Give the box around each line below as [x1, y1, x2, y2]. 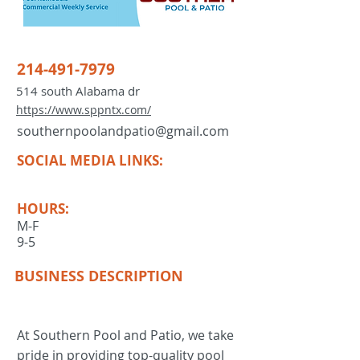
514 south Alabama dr [16, 83, 140, 99]
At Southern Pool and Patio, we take [17, 326, 234, 344]
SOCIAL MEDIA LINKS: [17, 151, 163, 170]
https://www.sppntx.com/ [16, 102, 151, 117]
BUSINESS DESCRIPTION [14, 266, 183, 286]
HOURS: [17, 199, 69, 218]
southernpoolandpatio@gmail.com [17, 122, 229, 140]
